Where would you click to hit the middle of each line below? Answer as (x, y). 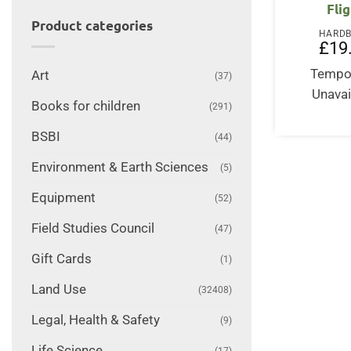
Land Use (58, 289)
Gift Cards (61, 259)
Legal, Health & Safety (95, 320)
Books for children (85, 106)
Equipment (63, 197)
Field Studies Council (92, 228)
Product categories (92, 26)
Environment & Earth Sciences (119, 167)
